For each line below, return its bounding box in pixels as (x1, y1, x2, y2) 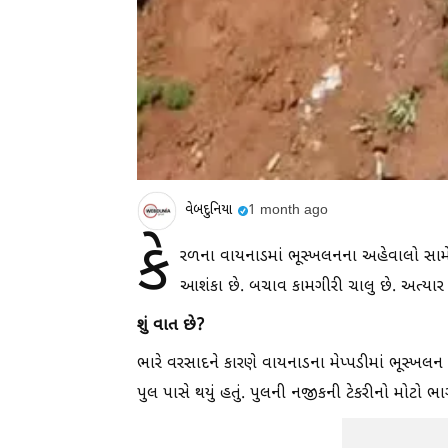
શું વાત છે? (137, 314, 205, 337)
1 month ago (248, 201, 328, 221)
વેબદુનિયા (185, 201, 232, 221)
